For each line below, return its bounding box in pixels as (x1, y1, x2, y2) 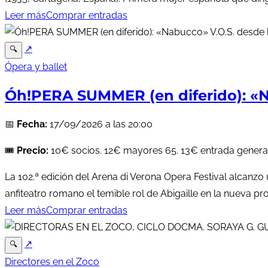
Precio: (17, 144, 48, 156)
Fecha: (17, 118, 47, 130)
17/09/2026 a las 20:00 (47, 118, 153, 130)
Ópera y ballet (5, 60, 67, 72)
